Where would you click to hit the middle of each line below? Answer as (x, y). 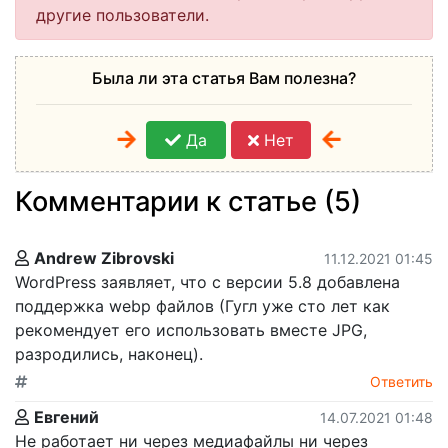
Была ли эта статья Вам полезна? (224, 77)
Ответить (401, 381)
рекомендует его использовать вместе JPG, (191, 329)
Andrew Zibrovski (104, 257)
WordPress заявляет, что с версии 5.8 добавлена (207, 281)
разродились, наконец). (109, 353)
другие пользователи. (122, 14)
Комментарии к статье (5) (188, 201)
